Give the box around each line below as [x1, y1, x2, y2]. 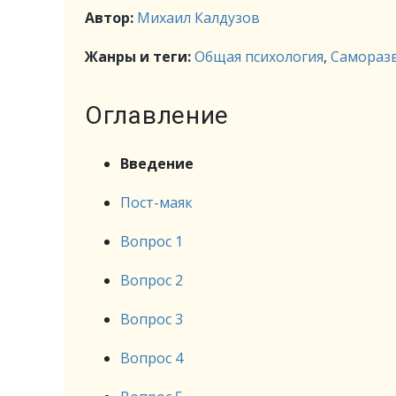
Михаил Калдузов [137, 8, 260, 27]
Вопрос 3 [120, 309, 183, 329]
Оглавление [85, 101, 229, 130]
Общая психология [194, 47, 324, 66]
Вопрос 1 [120, 232, 183, 251]
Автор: [85, 8, 137, 27]
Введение [120, 154, 194, 173]
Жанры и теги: [85, 47, 194, 66]
